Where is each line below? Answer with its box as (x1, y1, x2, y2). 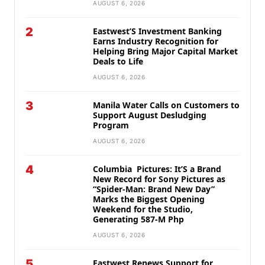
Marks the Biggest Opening (93, 193, 205, 205)
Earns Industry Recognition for (93, 35, 218, 47)
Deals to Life (93, 56, 143, 67)
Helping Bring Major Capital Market (93, 46, 238, 57)
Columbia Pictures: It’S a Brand (93, 163, 221, 174)
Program (93, 119, 131, 131)
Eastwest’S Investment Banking (93, 25, 222, 37)
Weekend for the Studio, (93, 203, 193, 215)
